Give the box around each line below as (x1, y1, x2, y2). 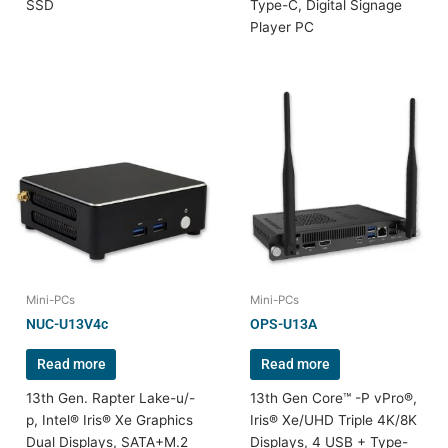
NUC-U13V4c (26, 316, 109, 333)
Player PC (250, 18, 315, 35)
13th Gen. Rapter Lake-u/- (26, 389, 196, 406)
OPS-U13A (250, 316, 318, 333)
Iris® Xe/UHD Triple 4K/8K (250, 411, 418, 428)
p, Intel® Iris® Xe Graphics (26, 411, 194, 428)
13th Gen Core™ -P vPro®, (250, 389, 418, 406)
